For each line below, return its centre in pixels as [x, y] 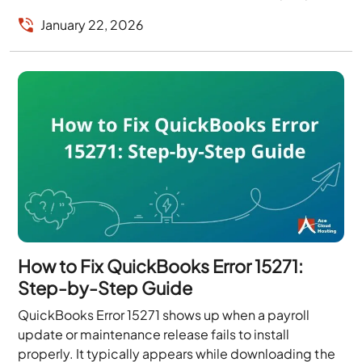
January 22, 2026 [93, 24]
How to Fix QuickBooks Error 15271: [161, 265]
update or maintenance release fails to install [154, 334]
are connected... [69, 11]
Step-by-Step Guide [105, 287]
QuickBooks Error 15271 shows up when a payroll [164, 314]
